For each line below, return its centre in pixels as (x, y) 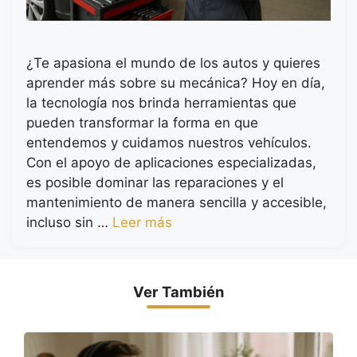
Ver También (178, 291)
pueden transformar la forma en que (142, 122)
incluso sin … (69, 222)
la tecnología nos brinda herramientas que (161, 102)
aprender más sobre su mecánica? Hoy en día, (176, 82)
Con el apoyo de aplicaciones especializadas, (171, 162)
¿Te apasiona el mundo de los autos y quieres (173, 63)
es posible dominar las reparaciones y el (155, 182)
